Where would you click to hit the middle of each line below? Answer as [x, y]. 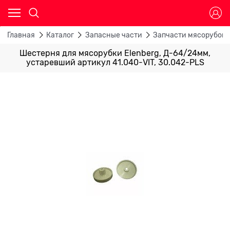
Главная [21, 35]
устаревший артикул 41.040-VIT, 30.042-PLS [115, 62]
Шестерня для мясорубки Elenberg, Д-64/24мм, [115, 53]
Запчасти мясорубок [189, 35]
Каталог [60, 35]
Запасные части [113, 35]
